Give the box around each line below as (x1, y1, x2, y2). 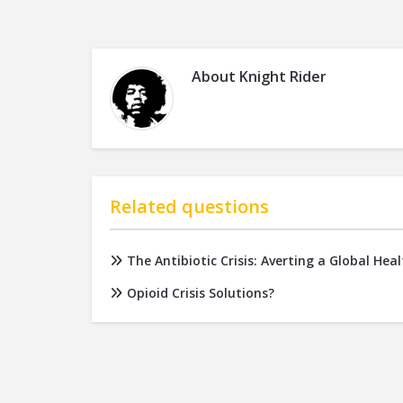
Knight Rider (239, 67, 327, 86)
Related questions (110, 194, 269, 219)
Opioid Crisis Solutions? (127, 284, 274, 301)
